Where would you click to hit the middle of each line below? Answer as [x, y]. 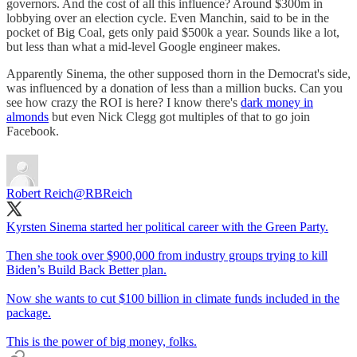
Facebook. [33, 131]
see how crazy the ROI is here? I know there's [124, 102]
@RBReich [103, 193]
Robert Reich [40, 193]
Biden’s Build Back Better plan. [86, 269]
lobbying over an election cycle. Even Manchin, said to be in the [168, 18]
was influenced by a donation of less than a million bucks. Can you [175, 88]
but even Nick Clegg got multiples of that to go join [179, 116]
